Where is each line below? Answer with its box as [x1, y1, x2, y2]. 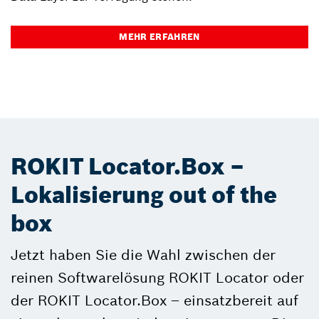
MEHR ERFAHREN [119, 31, 200, 43]
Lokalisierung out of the [11, 181, 277, 210]
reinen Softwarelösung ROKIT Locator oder [11, 268, 304, 287]
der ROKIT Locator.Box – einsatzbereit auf [11, 291, 298, 310]
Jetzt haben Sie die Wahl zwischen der [11, 246, 276, 264]
